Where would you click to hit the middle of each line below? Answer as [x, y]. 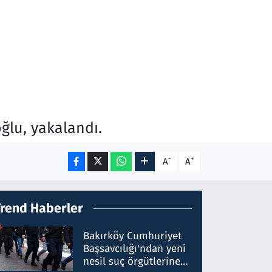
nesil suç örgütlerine [132, 262]
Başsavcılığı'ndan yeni [135, 249]
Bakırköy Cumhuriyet [133, 236]
